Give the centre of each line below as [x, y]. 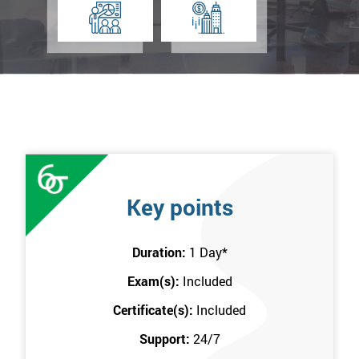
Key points [179, 208]
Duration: [160, 252]
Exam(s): [155, 281]
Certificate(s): [155, 310]
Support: [166, 339]
